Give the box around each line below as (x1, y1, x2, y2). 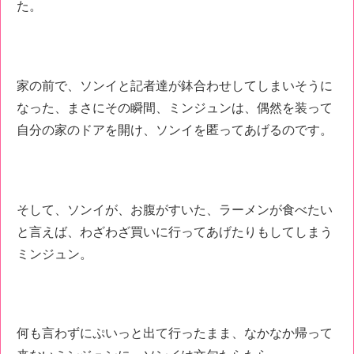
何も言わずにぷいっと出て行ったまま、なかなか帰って (17, 326, 333, 341)
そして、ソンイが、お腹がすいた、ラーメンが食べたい (17, 202, 333, 217)
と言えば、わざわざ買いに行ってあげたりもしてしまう (17, 224, 333, 239)
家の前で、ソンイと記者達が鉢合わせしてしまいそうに (17, 78, 333, 92)
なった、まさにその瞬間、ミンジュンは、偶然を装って (17, 100, 333, 115)
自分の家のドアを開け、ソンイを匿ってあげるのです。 (17, 122, 333, 137)
